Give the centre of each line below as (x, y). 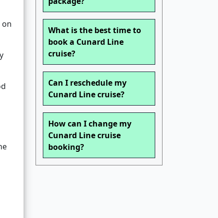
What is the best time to (95, 30)
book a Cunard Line (86, 42)
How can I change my (90, 124)
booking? (66, 147)
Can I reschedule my (87, 83)
